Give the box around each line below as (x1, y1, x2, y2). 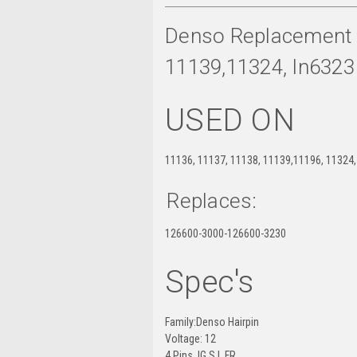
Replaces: (167, 188, 257, 213)
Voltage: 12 (165, 331, 216, 345)
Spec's (165, 263, 254, 300)
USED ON (165, 101, 295, 139)
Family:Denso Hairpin (165, 315, 259, 328)
